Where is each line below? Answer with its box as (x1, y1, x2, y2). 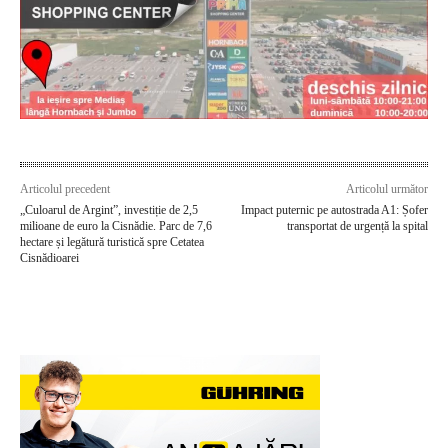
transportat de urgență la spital (286, 218, 428, 233)
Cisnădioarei (20, 250, 79, 265)
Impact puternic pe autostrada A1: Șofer (240, 202, 428, 217)
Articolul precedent (20, 181, 110, 196)
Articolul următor (345, 181, 428, 196)
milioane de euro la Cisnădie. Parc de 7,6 (20, 218, 212, 233)
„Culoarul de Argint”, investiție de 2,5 (20, 202, 198, 217)
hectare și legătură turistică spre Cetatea (20, 234, 204, 249)
